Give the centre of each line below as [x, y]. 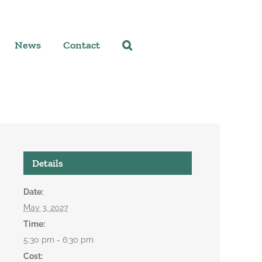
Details [48, 163]
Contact [81, 45]
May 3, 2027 [46, 208]
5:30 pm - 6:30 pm [58, 240]
